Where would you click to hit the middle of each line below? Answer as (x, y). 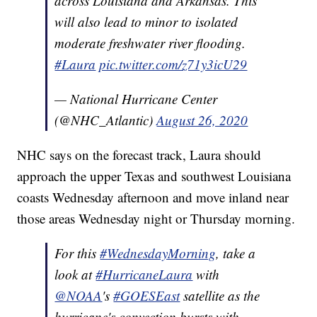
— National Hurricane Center (136, 98)
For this (77, 253)
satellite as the (220, 295)
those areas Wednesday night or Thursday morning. (156, 218)
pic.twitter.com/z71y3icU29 (173, 64)
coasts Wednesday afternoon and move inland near (153, 197)
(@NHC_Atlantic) (106, 120)
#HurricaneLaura (144, 274)
